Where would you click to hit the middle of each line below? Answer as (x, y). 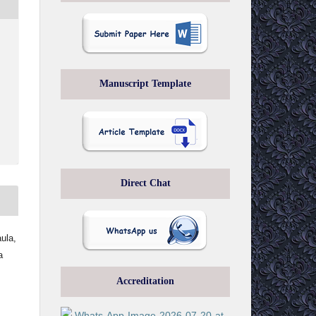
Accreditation (145, 281)
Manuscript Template (145, 84)
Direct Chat (145, 183)
